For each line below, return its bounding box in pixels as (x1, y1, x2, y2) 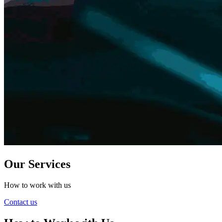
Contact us (4, 197, 37, 206)
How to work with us (4, 180, 71, 189)
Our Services (4, 157, 70, 170)
